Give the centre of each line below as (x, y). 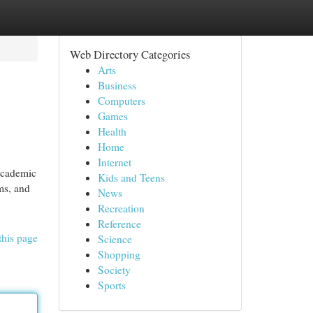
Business (117, 85)
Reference (119, 224)
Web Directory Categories (130, 54)
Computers (121, 101)
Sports (111, 285)
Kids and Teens (131, 177)
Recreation (121, 208)
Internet (114, 162)
